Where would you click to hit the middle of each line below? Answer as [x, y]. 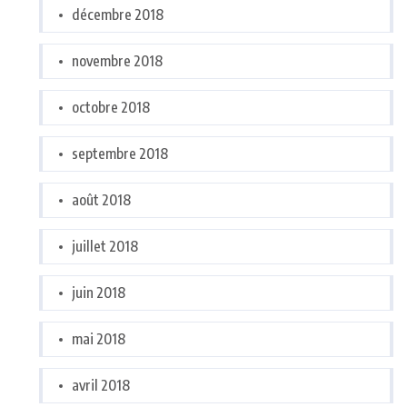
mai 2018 [99, 339]
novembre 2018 [117, 61]
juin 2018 [99, 293]
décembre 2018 [118, 15]
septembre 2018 [120, 154]
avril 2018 [101, 386]
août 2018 [101, 200]
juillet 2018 [105, 247]
